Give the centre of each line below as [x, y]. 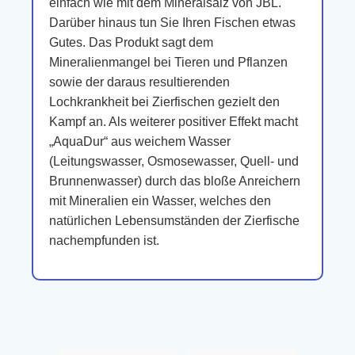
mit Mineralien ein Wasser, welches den [160, 201]
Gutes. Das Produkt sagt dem [131, 42]
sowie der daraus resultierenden [139, 82]
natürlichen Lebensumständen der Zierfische [174, 221]
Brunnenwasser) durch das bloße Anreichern [175, 181]
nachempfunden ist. [104, 240]
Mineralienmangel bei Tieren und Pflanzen [168, 62]
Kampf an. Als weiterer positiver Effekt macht [174, 122]
